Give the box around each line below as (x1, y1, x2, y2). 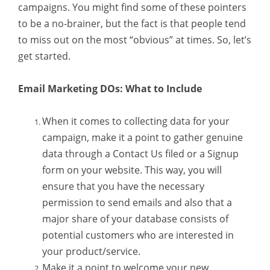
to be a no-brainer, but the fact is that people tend (18, 16, 246, 30)
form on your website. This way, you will (42, 163, 222, 177)
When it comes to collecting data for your (42, 114, 230, 128)
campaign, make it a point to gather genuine (42, 130, 243, 144)
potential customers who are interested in (42, 228, 234, 242)
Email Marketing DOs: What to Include (18, 81, 202, 95)
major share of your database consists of (42, 212, 228, 225)
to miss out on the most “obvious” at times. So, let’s (18, 33, 251, 46)
